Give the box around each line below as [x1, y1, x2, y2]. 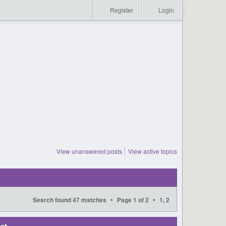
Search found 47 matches [33, 196, 106, 205]
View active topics [128, 147, 177, 155]
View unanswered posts [56, 147, 122, 155]
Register [108, 6, 133, 14]
